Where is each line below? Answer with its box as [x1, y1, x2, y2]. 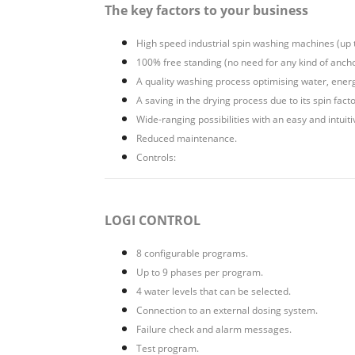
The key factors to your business [105, 2, 308, 19]
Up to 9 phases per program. [136, 265, 263, 279]
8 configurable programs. [136, 246, 248, 260]
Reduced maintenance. [136, 132, 237, 145]
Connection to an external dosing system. [136, 303, 318, 317]
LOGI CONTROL [105, 212, 200, 229]
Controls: [136, 151, 176, 164]
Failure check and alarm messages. [136, 323, 292, 336]
